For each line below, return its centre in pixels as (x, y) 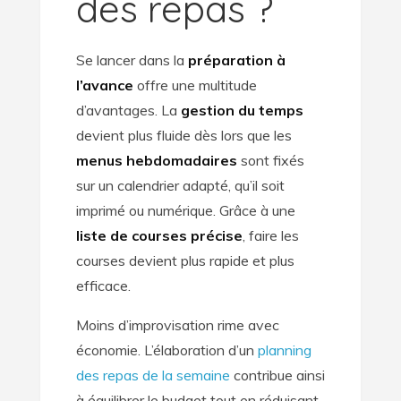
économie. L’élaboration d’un (166, 350)
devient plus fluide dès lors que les (183, 136)
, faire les (270, 236)
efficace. (105, 286)
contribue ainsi (277, 375)
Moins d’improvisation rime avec (177, 325)
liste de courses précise (159, 236)
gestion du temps (242, 111)
